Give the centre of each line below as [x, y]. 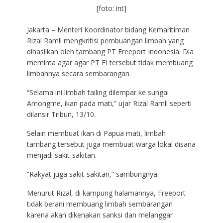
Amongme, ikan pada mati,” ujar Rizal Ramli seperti [109, 104]
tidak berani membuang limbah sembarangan [100, 204]
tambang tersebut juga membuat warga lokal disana [111, 144]
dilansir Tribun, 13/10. [61, 114]
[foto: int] [111, 8]
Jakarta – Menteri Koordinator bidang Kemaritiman [108, 30]
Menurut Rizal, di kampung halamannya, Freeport [106, 193]
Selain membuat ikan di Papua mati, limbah [96, 133]
